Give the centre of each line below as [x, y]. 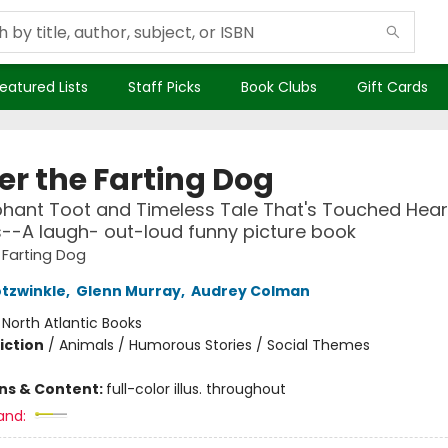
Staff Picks [164, 87]
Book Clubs [279, 87]
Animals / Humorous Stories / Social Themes [214, 345]
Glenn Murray [128, 291]
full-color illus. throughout [195, 389]
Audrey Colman [250, 291]
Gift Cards [392, 87]
